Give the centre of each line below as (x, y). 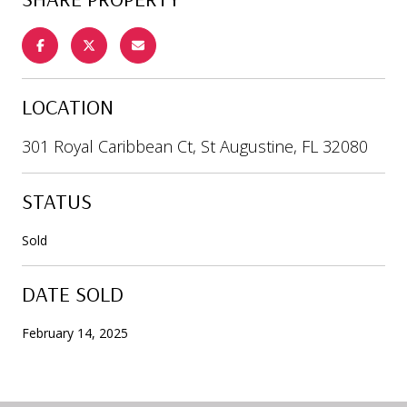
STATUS (57, 200)
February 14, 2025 (75, 333)
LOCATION (68, 106)
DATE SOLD (73, 293)
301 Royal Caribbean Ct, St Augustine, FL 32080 (195, 146)
